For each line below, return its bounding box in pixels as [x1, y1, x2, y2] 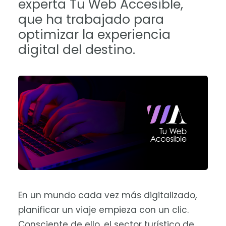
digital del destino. [18, 41, 135, 59]
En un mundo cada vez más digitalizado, [18, 189, 197, 201]
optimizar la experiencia [18, 26, 171, 43]
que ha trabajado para [18, 11, 164, 28]
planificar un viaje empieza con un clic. [18, 204, 189, 216]
